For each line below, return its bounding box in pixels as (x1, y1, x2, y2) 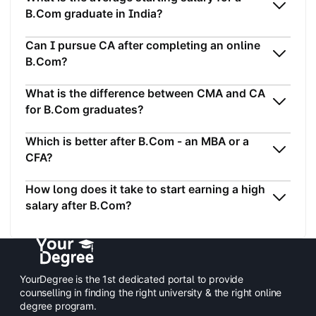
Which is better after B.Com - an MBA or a (25, 134, 249, 148)
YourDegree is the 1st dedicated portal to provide (20, 272, 244, 285)
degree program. (20, 299, 97, 312)
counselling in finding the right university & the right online (20, 286, 282, 298)
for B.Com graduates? (25, 102, 144, 116)
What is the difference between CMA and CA (25, 86, 265, 100)
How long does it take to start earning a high (25, 182, 265, 196)
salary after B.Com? (25, 198, 132, 212)
